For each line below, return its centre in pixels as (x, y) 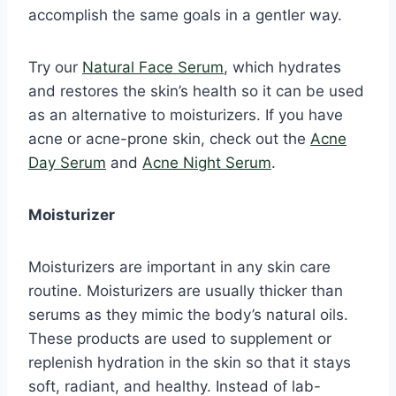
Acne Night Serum (207, 162)
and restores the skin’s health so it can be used (196, 91)
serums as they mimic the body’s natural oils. (188, 314)
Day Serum (67, 162)
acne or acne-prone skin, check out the (169, 138)
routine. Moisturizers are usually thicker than (186, 290)
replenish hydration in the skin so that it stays (190, 362)
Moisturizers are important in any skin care (179, 267)
